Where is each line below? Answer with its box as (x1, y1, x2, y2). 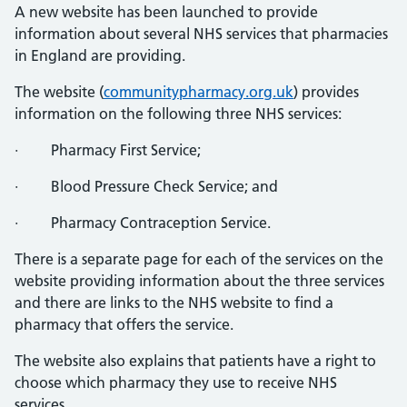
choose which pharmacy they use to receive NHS (15, 373, 337, 392)
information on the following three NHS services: (15, 104, 342, 123)
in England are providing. (15, 46, 185, 65)
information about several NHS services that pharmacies (15, 25, 388, 43)
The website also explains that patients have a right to (15, 352, 376, 370)
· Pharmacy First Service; (15, 141, 201, 159)
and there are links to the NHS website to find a (15, 293, 333, 312)
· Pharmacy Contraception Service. (15, 213, 271, 232)
